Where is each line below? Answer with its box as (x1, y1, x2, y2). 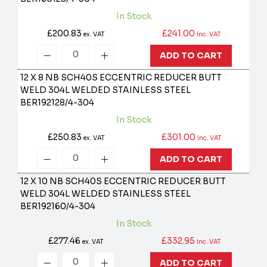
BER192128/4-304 (20, 97, 95, 108)
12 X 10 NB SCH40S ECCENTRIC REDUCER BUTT (20, 176, 226, 187)
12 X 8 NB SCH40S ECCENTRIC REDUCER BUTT (20, 72, 222, 83)
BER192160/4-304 (20, 201, 96, 212)
